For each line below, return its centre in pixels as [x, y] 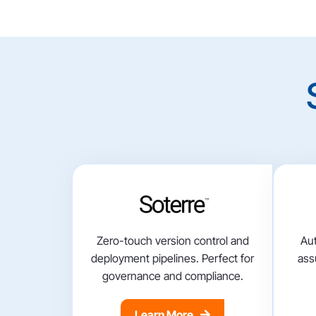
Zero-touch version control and [172, 241]
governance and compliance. [172, 276]
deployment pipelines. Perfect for [172, 259]
